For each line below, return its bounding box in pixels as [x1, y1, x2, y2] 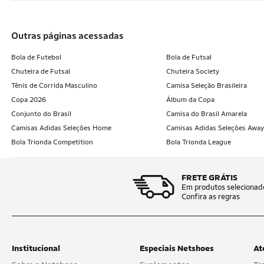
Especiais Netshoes [139, 243, 214, 253]
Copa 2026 [11, 95, 46, 104]
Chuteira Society [166, 67, 219, 75]
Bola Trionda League [166, 138, 231, 146]
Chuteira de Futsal [11, 67, 70, 75]
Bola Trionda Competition [11, 138, 93, 146]
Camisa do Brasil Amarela [166, 110, 247, 118]
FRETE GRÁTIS [181, 173, 237, 182]
